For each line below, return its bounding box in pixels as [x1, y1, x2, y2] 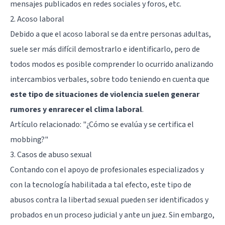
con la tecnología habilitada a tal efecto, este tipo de [10, 179, 191, 190]
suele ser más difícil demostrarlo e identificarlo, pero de [10, 43, 200, 55]
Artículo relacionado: [10, 119, 83, 130]
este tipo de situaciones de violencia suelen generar [10, 88, 199, 100]
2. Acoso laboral [10, 13, 64, 25]
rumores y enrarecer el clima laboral [10, 103, 142, 115]
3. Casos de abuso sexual [10, 149, 92, 160]
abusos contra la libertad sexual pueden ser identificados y [10, 194, 208, 205]
